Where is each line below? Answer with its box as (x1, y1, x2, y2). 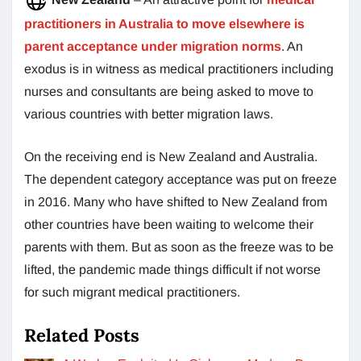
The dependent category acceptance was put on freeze (24, 172, 337, 186)
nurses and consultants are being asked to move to (24, 84, 313, 98)
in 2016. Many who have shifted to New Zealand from (24, 194, 327, 209)
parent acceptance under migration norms (24, 39, 281, 53)
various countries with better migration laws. (24, 106, 273, 121)
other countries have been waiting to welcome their (24, 217, 313, 231)
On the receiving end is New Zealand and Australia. (24, 149, 317, 164)
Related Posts (24, 323, 139, 346)
